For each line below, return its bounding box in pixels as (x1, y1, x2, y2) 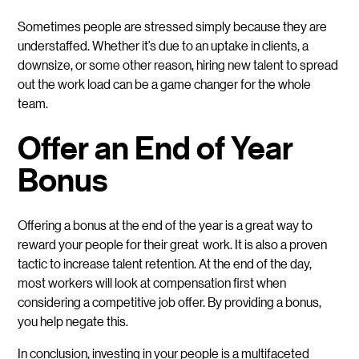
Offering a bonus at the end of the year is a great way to (18, 216, 313, 233)
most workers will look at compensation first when (18, 273, 287, 291)
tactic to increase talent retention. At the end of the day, (18, 254, 313, 272)
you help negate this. (18, 312, 129, 329)
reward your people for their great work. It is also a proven (18, 235, 328, 252)
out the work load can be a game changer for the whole (18, 75, 312, 92)
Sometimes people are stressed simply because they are (18, 17, 328, 34)
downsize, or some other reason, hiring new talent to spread (18, 55, 339, 73)
